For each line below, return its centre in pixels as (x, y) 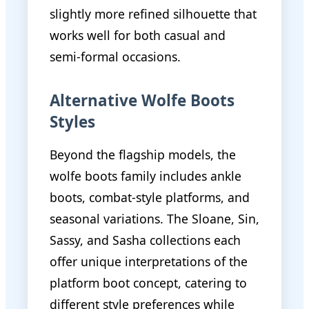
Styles (72, 121)
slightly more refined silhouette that (153, 13)
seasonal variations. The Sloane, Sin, (154, 219)
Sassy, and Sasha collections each (145, 240)
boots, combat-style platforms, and (150, 198)
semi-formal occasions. (115, 56)
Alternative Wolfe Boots (142, 100)
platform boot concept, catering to (148, 283)
